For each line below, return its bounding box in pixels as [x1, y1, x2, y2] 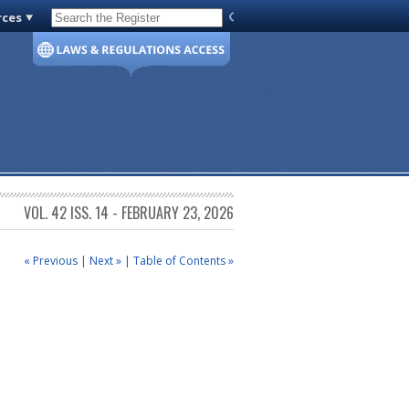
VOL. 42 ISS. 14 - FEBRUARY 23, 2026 [24, 202, 234, 225]
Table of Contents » [133, 252, 234, 268]
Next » [89, 252, 121, 268]
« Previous [24, 252, 78, 268]
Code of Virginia [58, 13, 146, 29]
